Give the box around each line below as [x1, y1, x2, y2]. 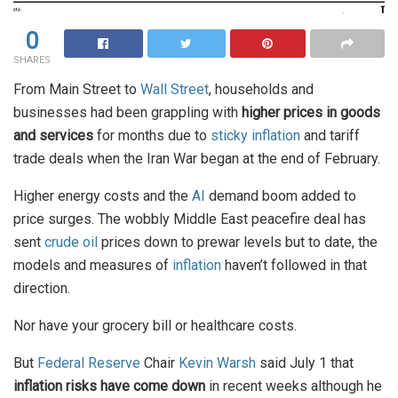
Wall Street [140, 80, 209, 98]
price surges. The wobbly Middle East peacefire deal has [13, 210, 366, 227]
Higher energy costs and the [13, 187, 192, 204]
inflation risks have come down [13, 377, 205, 394]
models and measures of [13, 256, 172, 274]
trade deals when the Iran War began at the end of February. [13, 149, 380, 167]
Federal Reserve [37, 354, 140, 371]
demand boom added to [205, 187, 356, 204]
